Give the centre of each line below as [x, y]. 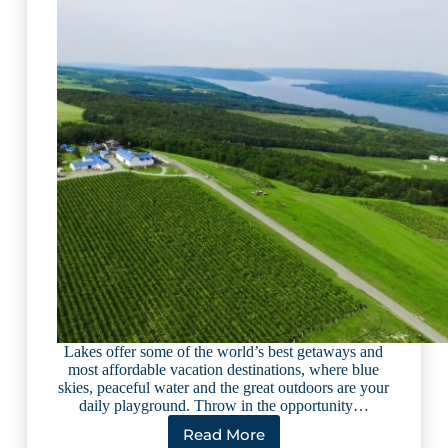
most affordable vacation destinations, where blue [224, 369]
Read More [223, 435]
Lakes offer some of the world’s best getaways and [224, 351]
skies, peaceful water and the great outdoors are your [224, 387]
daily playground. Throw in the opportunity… [223, 405]
